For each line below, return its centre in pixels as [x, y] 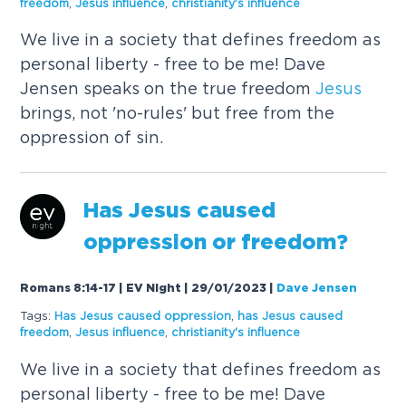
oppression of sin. [92, 138]
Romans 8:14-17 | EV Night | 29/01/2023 [144, 288]
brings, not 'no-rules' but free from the [178, 113]
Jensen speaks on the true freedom [168, 89]
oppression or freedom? [216, 244]
